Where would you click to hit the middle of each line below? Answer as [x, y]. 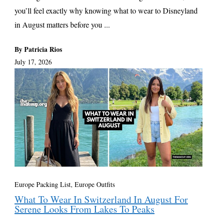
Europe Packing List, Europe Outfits [65, 185]
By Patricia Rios [38, 49]
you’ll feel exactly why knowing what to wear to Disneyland [106, 10]
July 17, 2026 [33, 62]
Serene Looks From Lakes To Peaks [85, 209]
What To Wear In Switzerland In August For [101, 200]
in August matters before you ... [62, 24]
